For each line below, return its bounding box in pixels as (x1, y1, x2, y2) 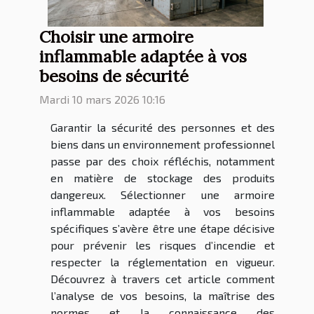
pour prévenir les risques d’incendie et (50, 238, 275, 252)
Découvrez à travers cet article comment (50, 272, 275, 286)
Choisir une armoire (39, 26, 193, 48)
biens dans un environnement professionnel (50, 137, 275, 151)
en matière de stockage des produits (50, 171, 275, 185)
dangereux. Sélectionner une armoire (50, 188, 275, 202)
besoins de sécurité (39, 65, 189, 87)
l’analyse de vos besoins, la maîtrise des (50, 289, 275, 303)
